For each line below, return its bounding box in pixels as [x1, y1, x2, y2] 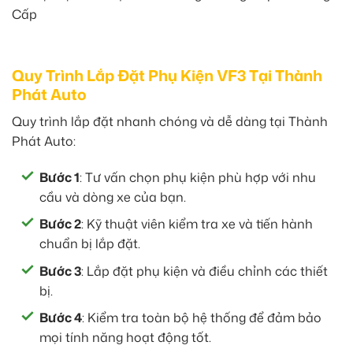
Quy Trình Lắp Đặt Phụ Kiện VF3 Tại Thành [12, 65, 322, 87]
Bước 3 [39, 262, 81, 280]
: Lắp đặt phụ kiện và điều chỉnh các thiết [81, 262, 328, 280]
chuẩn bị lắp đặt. [39, 235, 140, 253]
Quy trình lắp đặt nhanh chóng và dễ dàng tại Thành [12, 112, 328, 130]
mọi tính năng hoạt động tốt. [39, 329, 211, 347]
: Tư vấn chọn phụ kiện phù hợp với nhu [80, 168, 316, 186]
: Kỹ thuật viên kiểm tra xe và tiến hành [81, 215, 313, 233]
